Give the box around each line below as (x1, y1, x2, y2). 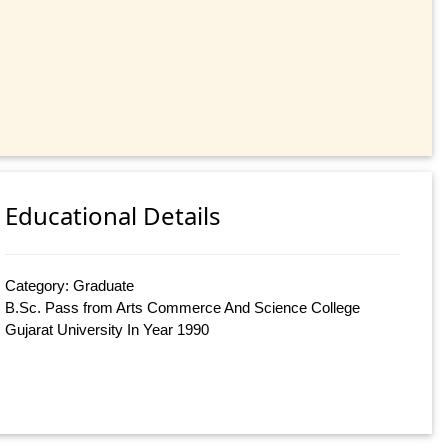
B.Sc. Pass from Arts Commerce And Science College (5, 299, 361, 317)
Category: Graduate (5, 277, 135, 295)
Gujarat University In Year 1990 (5, 321, 210, 339)
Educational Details (5, 199, 222, 233)
